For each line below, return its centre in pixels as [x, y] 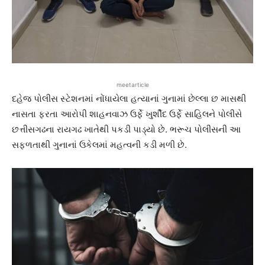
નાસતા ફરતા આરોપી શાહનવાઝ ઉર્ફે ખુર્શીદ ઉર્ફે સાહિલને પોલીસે [127, 114]
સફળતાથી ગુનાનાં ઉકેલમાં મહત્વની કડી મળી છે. [99, 145]
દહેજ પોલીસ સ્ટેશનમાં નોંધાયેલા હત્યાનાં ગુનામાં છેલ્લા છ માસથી [129, 99]
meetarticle [132, 85]
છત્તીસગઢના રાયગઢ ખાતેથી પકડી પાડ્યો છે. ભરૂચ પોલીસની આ [126, 130]
